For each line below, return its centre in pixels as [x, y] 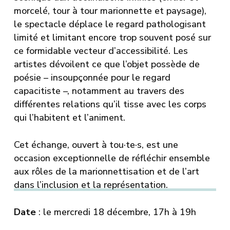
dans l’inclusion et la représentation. [91, 185]
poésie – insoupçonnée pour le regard [92, 77]
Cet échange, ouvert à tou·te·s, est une [96, 145]
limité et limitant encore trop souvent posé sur [112, 37]
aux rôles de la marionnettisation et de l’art [106, 171]
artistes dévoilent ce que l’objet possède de [107, 64]
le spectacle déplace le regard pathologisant [110, 24]
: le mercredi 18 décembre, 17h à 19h [116, 212]
